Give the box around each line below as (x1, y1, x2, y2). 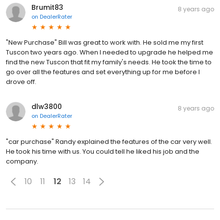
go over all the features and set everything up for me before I (6, 67, 200, 77)
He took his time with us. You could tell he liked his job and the (6, 146, 199, 156)
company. (6, 156, 38, 166)
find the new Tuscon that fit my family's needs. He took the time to (6, 57, 212, 67)
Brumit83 (31, 2, 63, 12)
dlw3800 (31, 101, 62, 111)
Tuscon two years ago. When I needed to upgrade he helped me (6, 47, 213, 57)
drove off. (6, 77, 36, 86)
